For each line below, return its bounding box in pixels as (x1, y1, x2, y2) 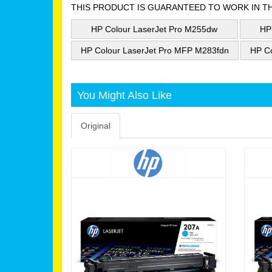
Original (81, 121, 110, 131)
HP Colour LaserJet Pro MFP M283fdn (81, 46, 229, 55)
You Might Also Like (77, 89, 172, 101)
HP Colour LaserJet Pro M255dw (91, 24, 218, 34)
